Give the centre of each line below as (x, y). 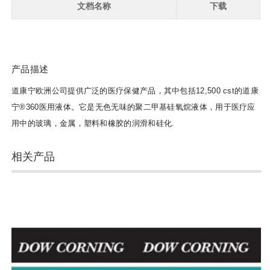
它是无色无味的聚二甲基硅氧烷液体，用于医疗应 (167, 107)
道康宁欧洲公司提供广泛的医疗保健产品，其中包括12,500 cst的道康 (135, 91)
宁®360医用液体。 (46, 107)
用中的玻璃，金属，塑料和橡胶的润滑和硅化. (93, 124)
